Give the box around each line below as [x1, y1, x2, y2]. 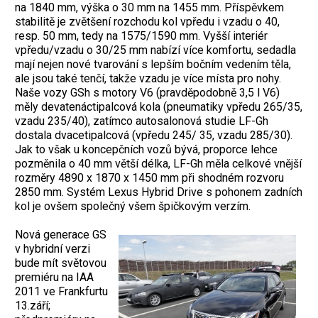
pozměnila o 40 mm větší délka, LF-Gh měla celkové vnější [15, 156, 302, 170]
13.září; [15, 298, 50, 312]
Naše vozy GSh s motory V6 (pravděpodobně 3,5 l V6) [15, 85, 280, 99]
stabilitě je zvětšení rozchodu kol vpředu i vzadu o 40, [15, 14, 280, 28]
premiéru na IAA [15, 270, 94, 284]
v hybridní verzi [15, 241, 90, 256]
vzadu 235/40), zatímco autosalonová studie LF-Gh [15, 114, 268, 128]
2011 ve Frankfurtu [15, 284, 108, 298]
